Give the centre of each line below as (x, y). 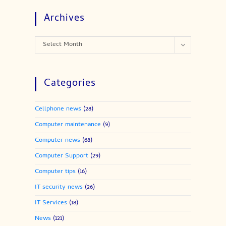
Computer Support (61, 156)
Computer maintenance (68, 125)
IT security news (59, 188)
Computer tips (55, 172)
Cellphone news (58, 109)
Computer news (57, 141)
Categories (70, 84)
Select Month (62, 45)
